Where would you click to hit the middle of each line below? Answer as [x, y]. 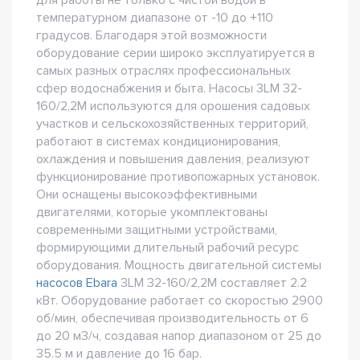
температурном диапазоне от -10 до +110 [155, 18]
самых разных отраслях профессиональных [164, 71]
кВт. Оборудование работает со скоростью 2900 [180, 301]
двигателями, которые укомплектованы [152, 213]
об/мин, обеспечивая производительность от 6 [172, 319]
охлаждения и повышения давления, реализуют [173, 160]
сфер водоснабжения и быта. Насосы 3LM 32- [169, 89]
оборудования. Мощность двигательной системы [179, 266]
